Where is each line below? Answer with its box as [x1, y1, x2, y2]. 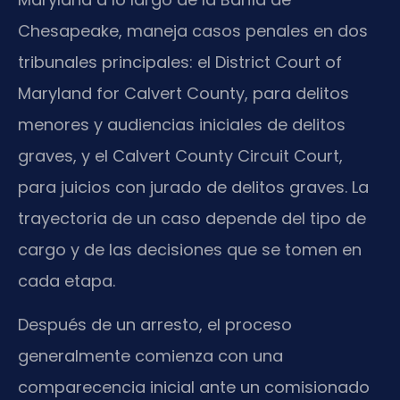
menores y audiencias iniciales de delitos [18, 112, 346, 136]
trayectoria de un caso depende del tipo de [18, 206, 366, 229]
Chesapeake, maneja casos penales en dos [18, 19, 368, 42]
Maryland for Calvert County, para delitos [18, 81, 349, 104]
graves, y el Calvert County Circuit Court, [18, 144, 343, 167]
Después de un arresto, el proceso [18, 313, 292, 337]
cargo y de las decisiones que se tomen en [18, 237, 362, 261]
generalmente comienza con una [18, 345, 283, 368]
